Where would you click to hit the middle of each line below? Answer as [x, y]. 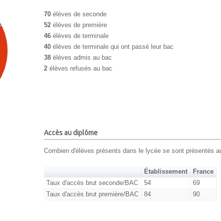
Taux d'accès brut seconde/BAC [92, 183]
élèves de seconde [79, 14]
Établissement [166, 171]
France [203, 171]
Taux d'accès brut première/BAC [92, 194]
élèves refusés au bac [80, 69]
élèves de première [79, 25]
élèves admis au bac [81, 58]
